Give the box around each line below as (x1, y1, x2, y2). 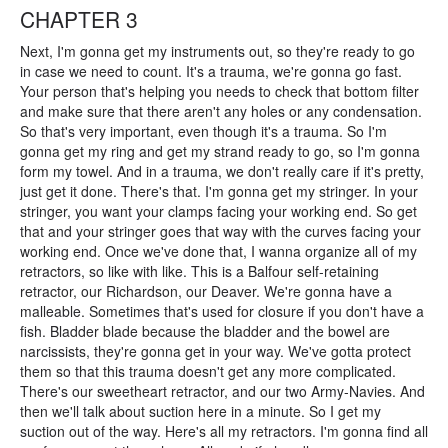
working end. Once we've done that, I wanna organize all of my (20, 241, 417, 261)
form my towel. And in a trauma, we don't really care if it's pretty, (20, 161, 424, 181)
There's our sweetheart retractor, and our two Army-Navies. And (20, 381, 425, 401)
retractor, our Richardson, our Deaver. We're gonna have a (20, 281, 392, 301)
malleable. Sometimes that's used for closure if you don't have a (20, 301, 424, 321)
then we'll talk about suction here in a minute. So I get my (20, 401, 381, 421)
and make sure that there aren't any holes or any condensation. (20, 101, 422, 121)
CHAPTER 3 (20, 4, 138, 34)
